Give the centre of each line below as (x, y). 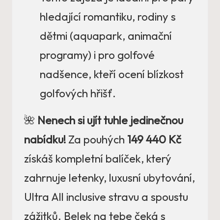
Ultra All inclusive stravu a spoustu (106, 197)
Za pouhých (96, 139)
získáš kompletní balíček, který (98, 158)
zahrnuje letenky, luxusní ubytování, (110, 178)
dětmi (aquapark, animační (106, 36)
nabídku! (45, 139)
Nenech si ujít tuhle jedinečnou (110, 120)
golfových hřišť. (78, 93)
